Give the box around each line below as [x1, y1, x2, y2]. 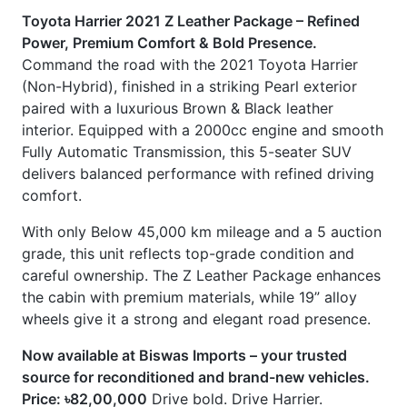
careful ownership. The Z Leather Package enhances [22, 119, 381, 137]
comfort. [22, 39, 82, 57]
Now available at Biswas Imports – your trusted [22, 199, 347, 217]
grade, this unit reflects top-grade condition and [22, 97, 354, 115]
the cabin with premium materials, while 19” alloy [22, 141, 357, 159]
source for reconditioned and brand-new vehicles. [22, 221, 370, 239]
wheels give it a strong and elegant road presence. [22, 163, 371, 181]
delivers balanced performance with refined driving [22, 17, 374, 35]
